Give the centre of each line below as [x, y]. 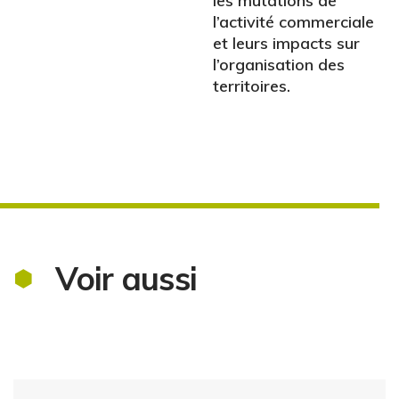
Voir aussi [126, 279]
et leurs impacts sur [286, 44]
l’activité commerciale [293, 22]
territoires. [252, 86]
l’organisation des [279, 65]
